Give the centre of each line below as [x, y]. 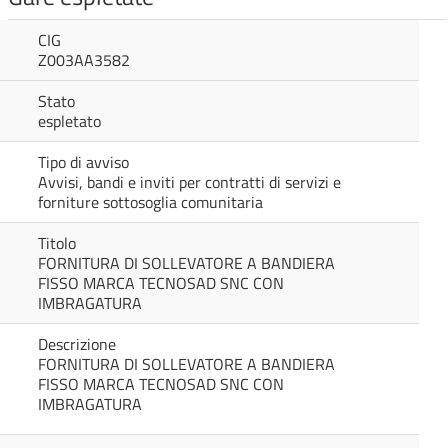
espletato [69, 121]
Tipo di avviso [83, 162]
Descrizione [77, 344]
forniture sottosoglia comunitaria [150, 202]
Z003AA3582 [84, 60]
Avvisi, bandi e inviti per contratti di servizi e [189, 182]
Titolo [57, 243]
